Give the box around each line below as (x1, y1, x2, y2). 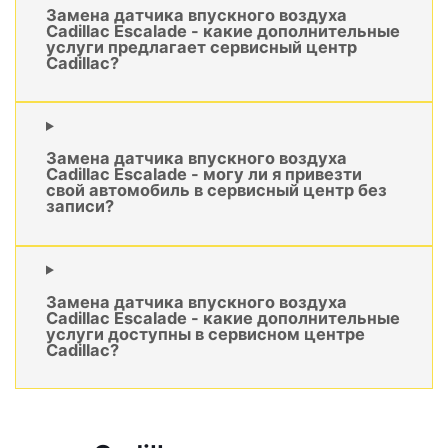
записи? (46, 196, 114, 217)
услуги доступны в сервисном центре (46, 324, 365, 345)
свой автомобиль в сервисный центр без (46, 180, 387, 201)
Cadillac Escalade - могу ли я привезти (46, 164, 362, 185)
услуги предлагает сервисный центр (46, 36, 357, 57)
